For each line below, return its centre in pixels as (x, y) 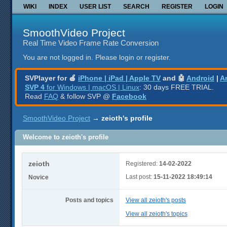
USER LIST (95, 6)
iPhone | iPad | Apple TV (119, 78)
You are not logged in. (58, 58)
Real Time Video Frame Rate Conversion (91, 43)
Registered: (142, 163)
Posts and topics (89, 200)
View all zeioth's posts (156, 200)
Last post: (139, 177)
